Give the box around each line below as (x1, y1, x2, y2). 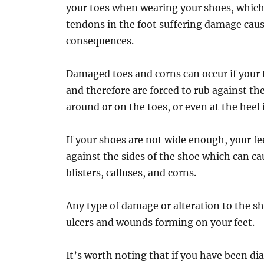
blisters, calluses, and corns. (66, 167, 197, 179)
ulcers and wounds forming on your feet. (66, 216, 255, 229)
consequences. (66, 35, 134, 47)
